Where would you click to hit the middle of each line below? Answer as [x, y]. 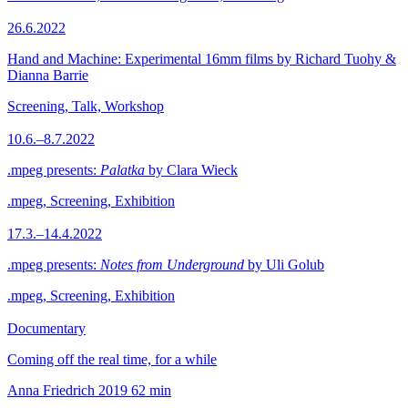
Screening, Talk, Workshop [86, 106]
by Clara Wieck [191, 170]
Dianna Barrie [48, 75]
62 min [151, 390]
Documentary [46, 328]
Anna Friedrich [51, 390]
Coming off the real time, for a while [112, 359]
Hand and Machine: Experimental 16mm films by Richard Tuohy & [202, 59]
